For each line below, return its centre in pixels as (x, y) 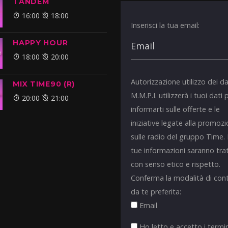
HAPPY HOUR (40, 43)
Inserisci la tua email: (165, 25)
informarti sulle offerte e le (176, 109)
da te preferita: (156, 192)
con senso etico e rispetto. (176, 164)
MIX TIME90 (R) (44, 84)
